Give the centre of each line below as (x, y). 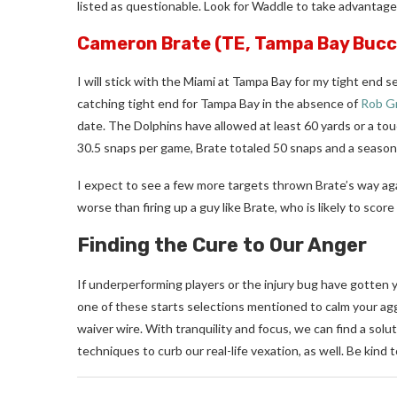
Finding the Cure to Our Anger (222, 245)
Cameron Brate (144, 43)
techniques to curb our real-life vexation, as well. (212, 350)
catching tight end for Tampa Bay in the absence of (219, 103)
